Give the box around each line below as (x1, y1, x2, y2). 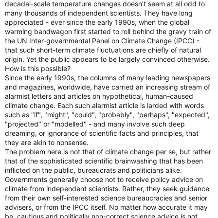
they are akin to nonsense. (5, 138, 89, 146)
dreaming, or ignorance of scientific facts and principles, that (5, 129, 199, 137)
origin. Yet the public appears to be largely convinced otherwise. (5, 55, 210, 63)
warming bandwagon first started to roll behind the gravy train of (5, 27, 211, 36)
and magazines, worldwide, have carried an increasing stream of (5, 83, 210, 91)
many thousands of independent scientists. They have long (5, 9, 193, 17)
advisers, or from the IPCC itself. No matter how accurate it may (5, 203, 208, 211)
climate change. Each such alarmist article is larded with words (5, 101, 204, 109)
